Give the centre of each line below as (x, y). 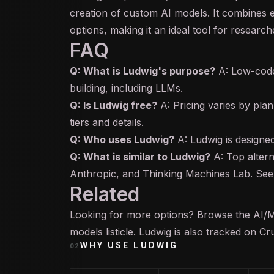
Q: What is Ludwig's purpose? (143, 71)
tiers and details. (107, 122)
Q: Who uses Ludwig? (122, 139)
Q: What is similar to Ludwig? (140, 157)
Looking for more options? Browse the (161, 215)
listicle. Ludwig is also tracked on (181, 232)
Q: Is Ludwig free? (113, 105)
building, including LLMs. (126, 88)
